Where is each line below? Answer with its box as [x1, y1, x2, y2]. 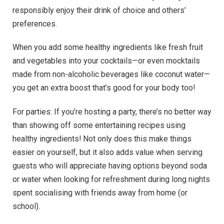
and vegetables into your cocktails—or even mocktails [12, 56, 200, 66]
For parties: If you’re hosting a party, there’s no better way [12, 106, 211, 116]
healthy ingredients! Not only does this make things [12, 133, 191, 143]
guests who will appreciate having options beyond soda [12, 160, 207, 170]
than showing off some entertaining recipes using [12, 120, 185, 130]
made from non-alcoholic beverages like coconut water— [12, 69, 210, 79]
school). [12, 201, 42, 211]
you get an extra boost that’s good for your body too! [12, 83, 195, 93]
